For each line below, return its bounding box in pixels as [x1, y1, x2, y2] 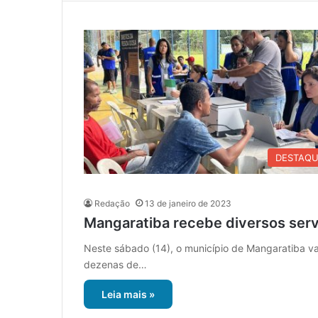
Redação [94, 198, 130, 209]
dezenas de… [84, 258, 147, 271]
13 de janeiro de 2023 [145, 198, 231, 209]
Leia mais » [102, 288, 155, 301]
